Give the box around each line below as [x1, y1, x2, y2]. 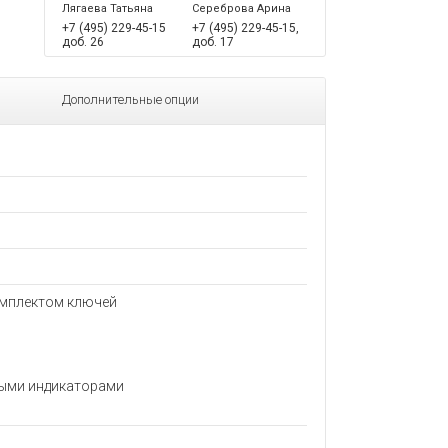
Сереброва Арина [192, 2, 291, 15]
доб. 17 [192, 35, 234, 49]
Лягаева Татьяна [62, 2, 153, 15]
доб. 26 [62, 35, 104, 49]
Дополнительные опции [62, 92, 199, 107]
